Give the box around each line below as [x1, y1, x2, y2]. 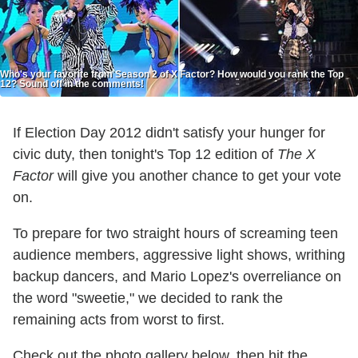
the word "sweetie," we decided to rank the [13, 289, 283, 306]
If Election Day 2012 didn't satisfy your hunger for [13, 124, 325, 141]
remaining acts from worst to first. [13, 311, 229, 328]
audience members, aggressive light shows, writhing [13, 246, 345, 263]
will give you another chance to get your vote [54, 167, 341, 184]
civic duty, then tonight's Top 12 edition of [13, 145, 277, 162]
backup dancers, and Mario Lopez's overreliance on [13, 268, 341, 284]
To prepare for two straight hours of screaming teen [13, 225, 338, 241]
